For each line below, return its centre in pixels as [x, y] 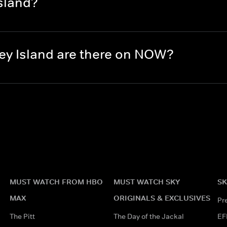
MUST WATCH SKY [146, 181]
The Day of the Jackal [148, 216]
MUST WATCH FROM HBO [56, 181]
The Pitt [22, 216]
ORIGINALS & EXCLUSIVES [162, 198]
